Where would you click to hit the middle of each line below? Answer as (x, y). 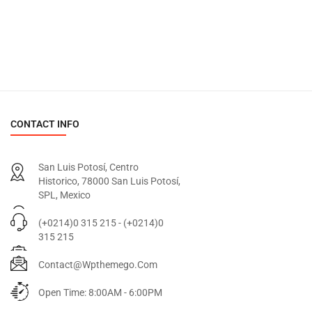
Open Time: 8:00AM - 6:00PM (100, 292)
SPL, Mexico (64, 195)
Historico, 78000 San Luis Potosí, (109, 181)
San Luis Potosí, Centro (88, 167)
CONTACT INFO (45, 124)
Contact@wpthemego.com (98, 265)
